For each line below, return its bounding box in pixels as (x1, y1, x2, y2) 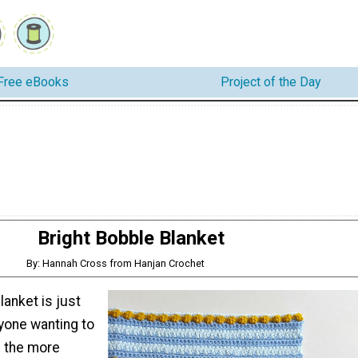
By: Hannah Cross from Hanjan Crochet (26, 257, 205, 269)
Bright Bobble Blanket (38, 226, 225, 249)
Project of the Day (221, 74, 321, 90)
